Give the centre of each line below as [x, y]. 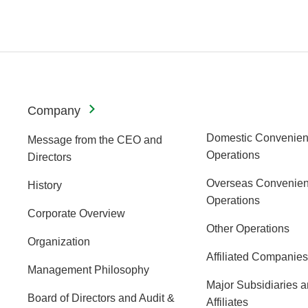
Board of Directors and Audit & [101, 298]
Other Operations [248, 228]
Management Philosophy [88, 269]
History [45, 185]
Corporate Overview [76, 213]
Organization [59, 241]
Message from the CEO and [95, 140]
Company [54, 110]
